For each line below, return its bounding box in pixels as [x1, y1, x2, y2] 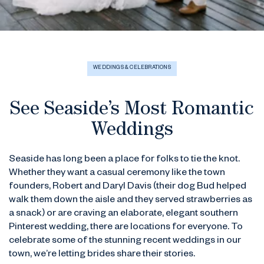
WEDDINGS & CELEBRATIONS [93, 65, 171, 71]
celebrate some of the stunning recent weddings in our [9, 236, 241, 247]
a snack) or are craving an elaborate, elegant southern [9, 209, 238, 220]
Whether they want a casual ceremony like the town [9, 169, 225, 179]
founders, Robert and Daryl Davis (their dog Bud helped [9, 182, 246, 193]
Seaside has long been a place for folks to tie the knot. [9, 155, 240, 166]
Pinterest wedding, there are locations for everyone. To [9, 223, 243, 233]
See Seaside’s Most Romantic [10, 101, 254, 120]
